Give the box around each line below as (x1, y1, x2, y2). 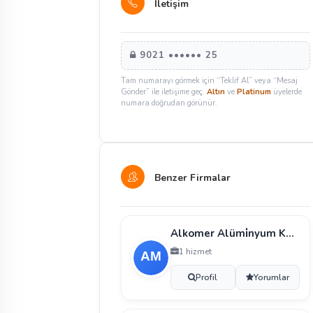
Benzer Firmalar (152, 171, 231, 184)
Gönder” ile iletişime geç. (121, 87, 207, 97)
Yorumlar (254, 272, 289, 283)
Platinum (237, 87, 271, 97)
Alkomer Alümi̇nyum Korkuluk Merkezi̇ (286, 226, 294, 240)
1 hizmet (179, 246, 212, 257)
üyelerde (271, 87, 302, 97)
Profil (196, 272, 218, 283)
